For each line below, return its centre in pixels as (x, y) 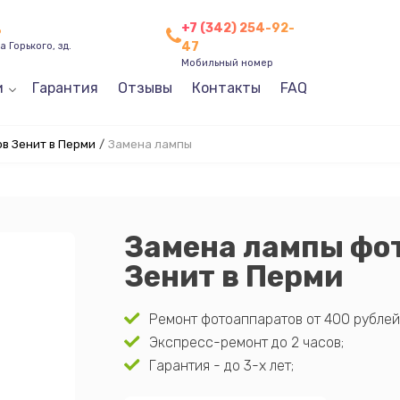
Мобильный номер (227, 62)
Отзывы (145, 88)
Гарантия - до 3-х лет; (221, 366)
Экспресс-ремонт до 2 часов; (246, 342)
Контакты (226, 88)
